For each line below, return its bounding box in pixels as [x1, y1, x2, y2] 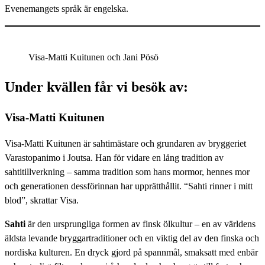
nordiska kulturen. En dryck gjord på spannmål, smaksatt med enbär [5, 247, 258, 258]
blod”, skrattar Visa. [5, 195, 79, 206]
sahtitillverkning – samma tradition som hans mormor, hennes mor [5, 167, 250, 177]
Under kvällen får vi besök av [5, 79, 183, 95]
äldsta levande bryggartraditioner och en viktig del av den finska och [5, 233, 259, 244]
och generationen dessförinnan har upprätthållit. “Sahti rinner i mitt [5, 181, 253, 192]
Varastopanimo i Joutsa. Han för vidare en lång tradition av [5, 153, 224, 163]
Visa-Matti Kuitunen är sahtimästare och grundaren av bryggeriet [5, 138, 246, 149]
